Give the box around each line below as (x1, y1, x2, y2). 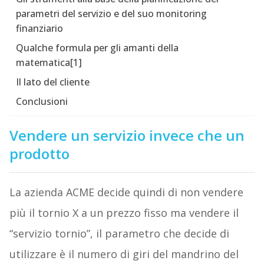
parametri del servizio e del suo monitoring (15, 7, 207, 21)
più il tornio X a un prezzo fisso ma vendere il (9, 206, 239, 220)
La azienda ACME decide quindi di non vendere (9, 185, 243, 200)
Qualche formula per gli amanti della (15, 41, 179, 55)
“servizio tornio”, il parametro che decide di (9, 226, 229, 241)
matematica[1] (15, 56, 82, 70)
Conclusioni (15, 95, 68, 108)
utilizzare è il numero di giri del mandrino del (9, 247, 239, 262)
